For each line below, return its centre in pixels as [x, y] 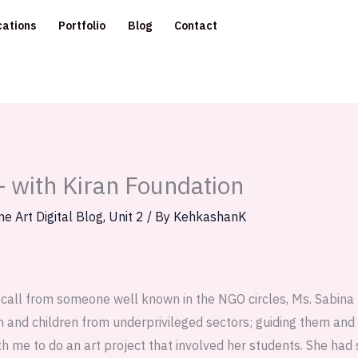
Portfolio [82, 26]
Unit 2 [126, 217]
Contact [196, 26]
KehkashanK [209, 217]
